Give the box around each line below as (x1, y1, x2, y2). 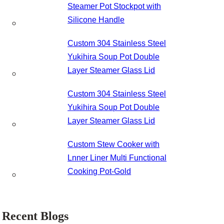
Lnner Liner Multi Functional (67, 153, 167, 162)
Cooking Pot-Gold (67, 167, 131, 175)
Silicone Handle (67, 15, 125, 24)
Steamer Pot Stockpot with (67, 2, 161, 10)
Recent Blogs (2, 209, 69, 222)
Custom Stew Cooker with (67, 140, 160, 148)
